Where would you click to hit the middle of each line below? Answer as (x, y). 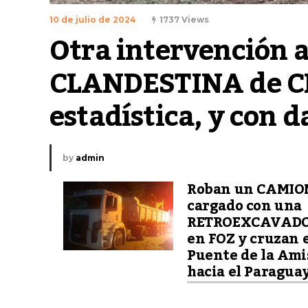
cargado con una (244, 207)
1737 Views (184, 20)
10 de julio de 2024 (93, 20)
